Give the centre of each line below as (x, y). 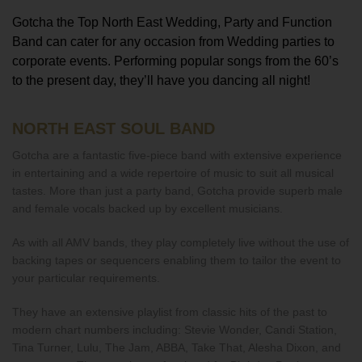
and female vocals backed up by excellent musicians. (147, 208)
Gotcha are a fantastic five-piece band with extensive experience (177, 155)
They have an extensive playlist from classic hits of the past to (170, 312)
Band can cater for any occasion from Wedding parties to (173, 42)
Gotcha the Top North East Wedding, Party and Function (172, 22)
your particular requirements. (86, 278)
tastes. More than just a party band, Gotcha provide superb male (177, 191)
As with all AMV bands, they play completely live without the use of (181, 242)
